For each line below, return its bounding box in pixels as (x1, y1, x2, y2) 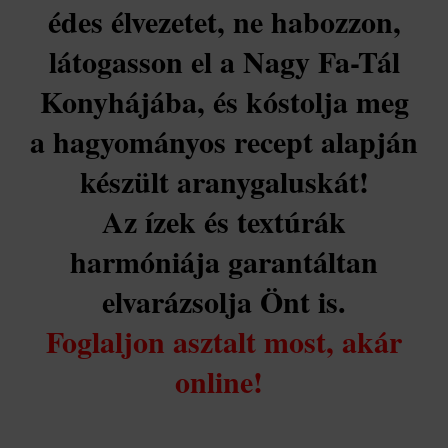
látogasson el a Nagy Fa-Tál (48, 39, 400, 84)
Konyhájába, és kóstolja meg (39, 79, 409, 124)
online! (175, 359, 273, 404)
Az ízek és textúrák (102, 199, 346, 244)
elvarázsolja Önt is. (102, 279, 346, 324)
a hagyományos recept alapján (30, 119, 418, 164)
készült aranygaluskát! (79, 159, 369, 204)
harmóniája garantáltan (70, 239, 378, 284)
